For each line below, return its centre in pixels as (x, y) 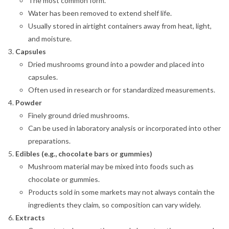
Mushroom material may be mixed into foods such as (111, 167)
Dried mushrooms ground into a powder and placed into (116, 64)
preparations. (49, 141)
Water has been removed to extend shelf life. (100, 13)
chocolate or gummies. (64, 179)
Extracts (30, 218)
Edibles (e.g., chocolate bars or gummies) (84, 154)
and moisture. (50, 39)
